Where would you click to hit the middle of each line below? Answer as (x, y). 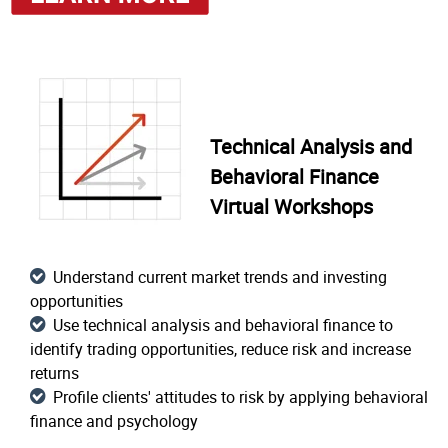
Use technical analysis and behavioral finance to (223, 325)
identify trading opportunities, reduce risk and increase (220, 349)
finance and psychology (114, 421)
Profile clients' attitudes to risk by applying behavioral (240, 397)
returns (54, 373)
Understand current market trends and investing (220, 277)
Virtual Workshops (291, 206)
